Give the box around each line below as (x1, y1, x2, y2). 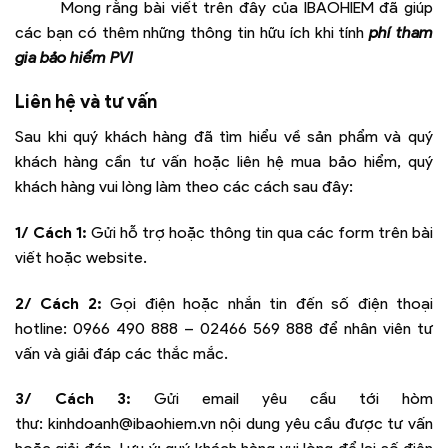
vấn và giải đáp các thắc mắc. (15, 343, 228, 363)
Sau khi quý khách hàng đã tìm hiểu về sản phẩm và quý (15, 127, 433, 146)
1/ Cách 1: (15, 222, 87, 242)
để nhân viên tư (319, 318, 433, 338)
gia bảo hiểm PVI (15, 47, 133, 67)
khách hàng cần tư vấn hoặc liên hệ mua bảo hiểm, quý (15, 152, 433, 171)
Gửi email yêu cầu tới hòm (131, 389, 433, 409)
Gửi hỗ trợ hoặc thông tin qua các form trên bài (87, 222, 433, 242)
